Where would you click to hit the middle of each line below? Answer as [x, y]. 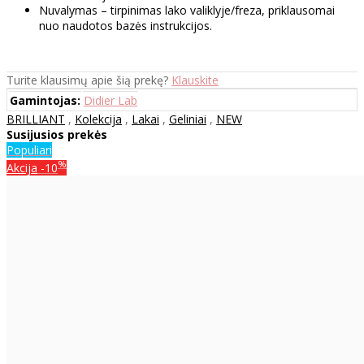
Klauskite [195, 80]
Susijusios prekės [57, 135]
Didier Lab [110, 101]
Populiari [29, 150]
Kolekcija [98, 119]
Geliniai [188, 119]
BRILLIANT [36, 119]
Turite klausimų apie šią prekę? [89, 80]
